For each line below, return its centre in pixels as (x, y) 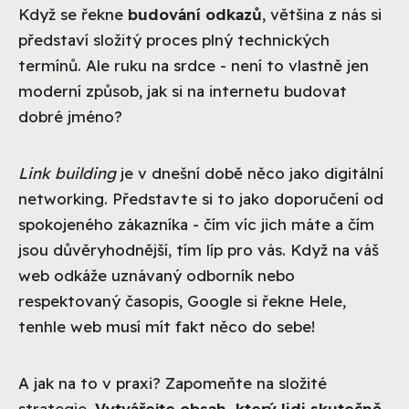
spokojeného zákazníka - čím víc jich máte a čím (196, 224)
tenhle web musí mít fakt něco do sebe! (167, 326)
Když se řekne (73, 14)
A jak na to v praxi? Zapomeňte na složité (173, 383)
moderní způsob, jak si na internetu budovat (183, 90)
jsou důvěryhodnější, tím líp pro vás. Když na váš (199, 249)
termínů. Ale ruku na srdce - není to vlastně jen (194, 65)
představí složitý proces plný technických (174, 39)
